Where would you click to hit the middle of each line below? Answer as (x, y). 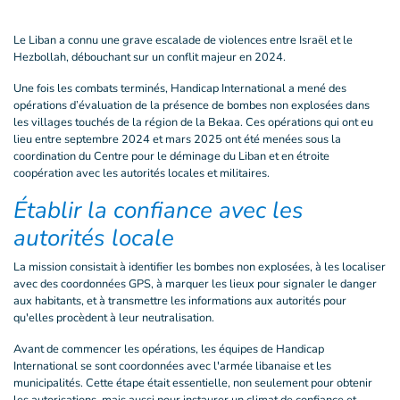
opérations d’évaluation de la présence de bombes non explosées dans (192, 105)
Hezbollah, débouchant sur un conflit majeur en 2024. (150, 57)
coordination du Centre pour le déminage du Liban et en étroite (171, 156)
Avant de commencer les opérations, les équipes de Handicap (169, 349)
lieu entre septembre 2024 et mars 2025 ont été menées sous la (177, 139)
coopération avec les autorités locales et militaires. (142, 173)
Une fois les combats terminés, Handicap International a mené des (180, 88)
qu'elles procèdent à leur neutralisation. (114, 318)
